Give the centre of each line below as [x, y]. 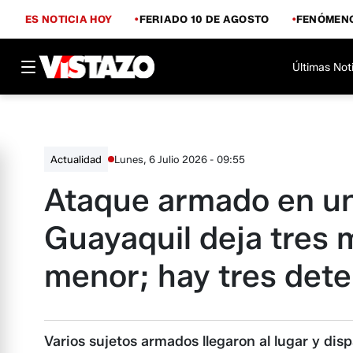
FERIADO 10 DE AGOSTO [204, 19]
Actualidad [76, 159]
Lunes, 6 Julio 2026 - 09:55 [180, 159]
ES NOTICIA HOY [69, 19]
